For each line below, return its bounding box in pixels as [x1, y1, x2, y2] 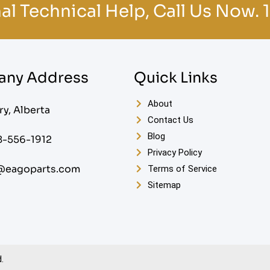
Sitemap [147, 179, 181, 190]
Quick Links [134, 68, 218, 87]
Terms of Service [147, 163, 217, 174]
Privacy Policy [147, 146, 202, 158]
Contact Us [147, 114, 193, 125]
